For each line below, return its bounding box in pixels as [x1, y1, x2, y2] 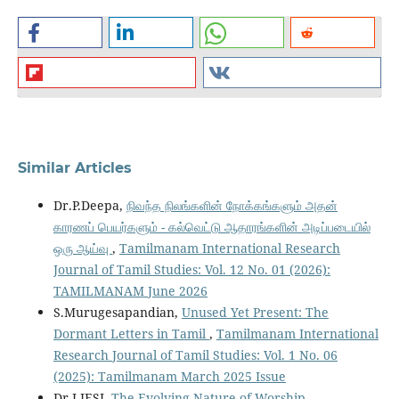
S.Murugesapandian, [53, 304, 182, 322]
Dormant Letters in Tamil [53, 325, 209, 343]
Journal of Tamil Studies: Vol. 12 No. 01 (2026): [53, 261, 330, 279]
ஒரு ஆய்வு [53, 240, 112, 257]
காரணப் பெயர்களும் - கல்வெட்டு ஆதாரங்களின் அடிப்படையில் [53, 218, 370, 236]
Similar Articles [17, 159, 132, 176]
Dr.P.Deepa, [53, 197, 126, 215]
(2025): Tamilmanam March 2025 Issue [53, 368, 286, 386]
